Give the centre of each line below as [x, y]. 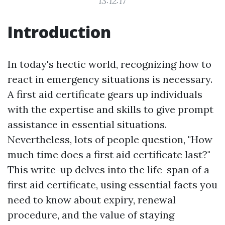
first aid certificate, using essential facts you [113, 185]
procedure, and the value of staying [91, 215]
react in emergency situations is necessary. [110, 79]
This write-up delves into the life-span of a [108, 170]
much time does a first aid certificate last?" [109, 154]
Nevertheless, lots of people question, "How [110, 139]
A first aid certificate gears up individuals [105, 94]
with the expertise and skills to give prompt [110, 109]
